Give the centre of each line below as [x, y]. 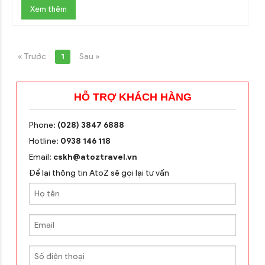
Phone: [43, 125]
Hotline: [45, 141]
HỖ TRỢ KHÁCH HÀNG [132, 97]
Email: [41, 157]
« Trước [32, 56]
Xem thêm [49, 9]
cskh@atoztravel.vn [95, 157]
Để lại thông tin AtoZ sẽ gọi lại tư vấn [99, 173]
